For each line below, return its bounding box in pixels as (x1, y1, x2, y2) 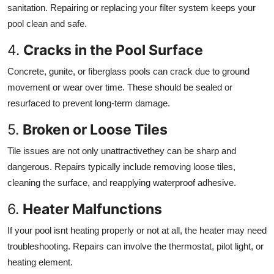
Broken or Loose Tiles (23, 120, 168, 138)
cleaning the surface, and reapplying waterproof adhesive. (7, 177, 236, 188)
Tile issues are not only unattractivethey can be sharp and (7, 145, 236, 156)
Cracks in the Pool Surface (23, 40, 203, 59)
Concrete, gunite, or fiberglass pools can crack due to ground (7, 65, 250, 76)
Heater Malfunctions (23, 199, 162, 218)
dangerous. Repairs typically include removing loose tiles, (7, 161, 235, 172)
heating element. (7, 256, 73, 267)
